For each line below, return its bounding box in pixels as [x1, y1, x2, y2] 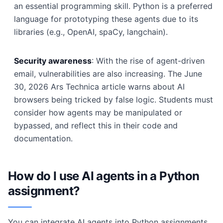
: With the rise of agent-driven [92, 56, 205, 66]
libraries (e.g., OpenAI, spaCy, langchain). [14, 27, 168, 37]
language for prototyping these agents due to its [14, 14, 198, 24]
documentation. [14, 133, 73, 143]
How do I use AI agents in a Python [8, 169, 200, 183]
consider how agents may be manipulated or [14, 108, 182, 117]
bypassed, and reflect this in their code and [14, 120, 178, 130]
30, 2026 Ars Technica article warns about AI [14, 82, 185, 92]
